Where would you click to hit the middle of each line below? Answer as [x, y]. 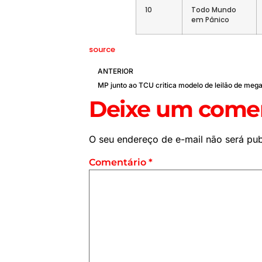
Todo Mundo [214, 10]
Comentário [119, 163]
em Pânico [210, 20]
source [102, 49]
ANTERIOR [116, 71]
